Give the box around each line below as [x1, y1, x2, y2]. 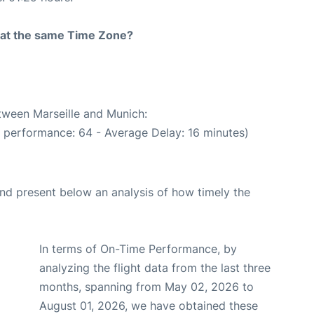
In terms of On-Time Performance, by [39, 242, 237, 257]
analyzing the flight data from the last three [39, 261, 271, 275]
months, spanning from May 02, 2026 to [39, 280, 254, 294]
